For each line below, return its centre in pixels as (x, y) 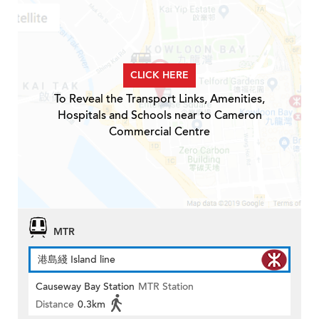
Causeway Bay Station (85, 287)
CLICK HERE (159, 75)
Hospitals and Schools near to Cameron (159, 116)
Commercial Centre (159, 132)
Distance (55, 305)
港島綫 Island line (77, 260)
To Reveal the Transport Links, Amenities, (159, 99)
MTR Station (166, 287)
